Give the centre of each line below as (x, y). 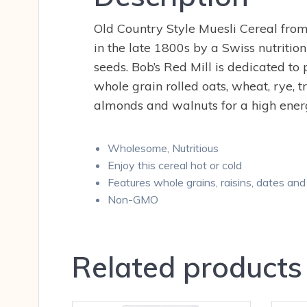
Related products (187, 267)
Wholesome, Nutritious (163, 148)
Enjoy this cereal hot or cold (175, 165)
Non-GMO (133, 200)
